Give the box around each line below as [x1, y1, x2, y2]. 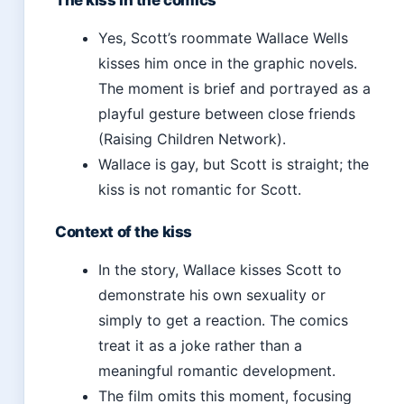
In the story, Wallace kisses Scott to [98, 261, 342, 280]
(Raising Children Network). [98, 130, 286, 149]
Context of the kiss [55, 223, 192, 242]
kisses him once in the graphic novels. [98, 54, 357, 73]
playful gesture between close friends [98, 105, 355, 124]
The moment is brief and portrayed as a [98, 79, 371, 98]
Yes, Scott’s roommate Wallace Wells [98, 29, 348, 48]
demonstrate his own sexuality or [98, 286, 326, 305]
